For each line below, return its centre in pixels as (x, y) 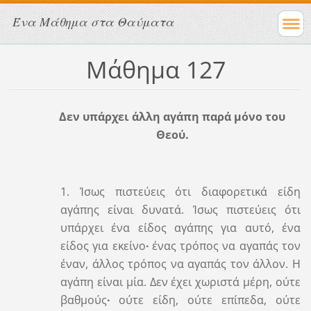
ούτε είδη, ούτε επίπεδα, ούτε (205, 300)
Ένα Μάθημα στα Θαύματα (93, 22)
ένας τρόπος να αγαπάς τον (225, 245)
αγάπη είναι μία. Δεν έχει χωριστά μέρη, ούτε (180, 281)
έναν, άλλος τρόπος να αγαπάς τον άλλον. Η (180, 263)
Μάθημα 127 (155, 69)
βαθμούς (83, 300)
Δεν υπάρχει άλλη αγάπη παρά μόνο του (172, 116)
